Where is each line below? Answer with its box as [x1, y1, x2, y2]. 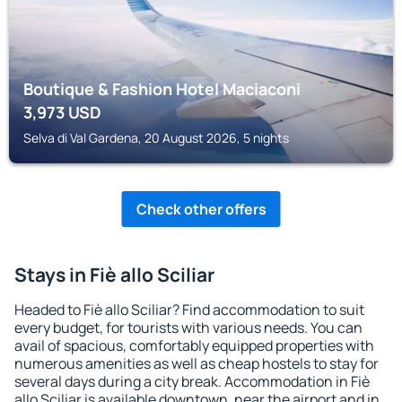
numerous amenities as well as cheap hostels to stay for [14, 354, 379, 373]
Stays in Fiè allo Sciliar [14, 262, 214, 287]
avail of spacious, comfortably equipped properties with [14, 336, 374, 355]
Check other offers [135, 199, 267, 219]
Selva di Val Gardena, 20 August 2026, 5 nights [23, 129, 289, 146]
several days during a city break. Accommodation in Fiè [14, 371, 370, 391]
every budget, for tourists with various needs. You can [14, 318, 363, 337]
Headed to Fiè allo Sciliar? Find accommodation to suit [14, 300, 364, 319]
